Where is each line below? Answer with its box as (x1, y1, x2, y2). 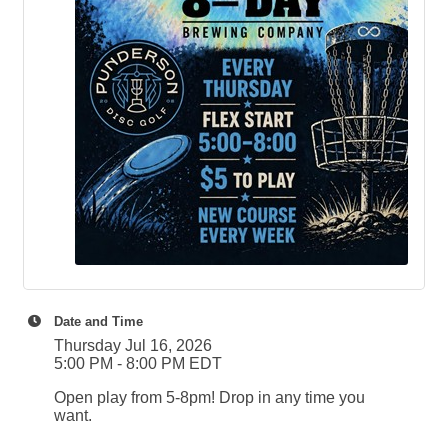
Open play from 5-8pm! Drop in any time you (54, 389, 365, 406)
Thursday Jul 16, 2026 (54, 337, 212, 354)
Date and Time (54, 314, 143, 329)
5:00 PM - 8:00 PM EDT (54, 355, 222, 372)
